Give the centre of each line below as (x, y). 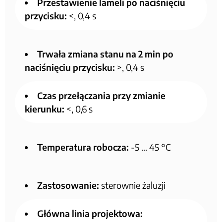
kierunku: (45, 109)
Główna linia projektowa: (90, 214)
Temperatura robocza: (83, 147)
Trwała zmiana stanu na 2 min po (105, 54)
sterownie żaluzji (132, 185)
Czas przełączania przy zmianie (101, 96)
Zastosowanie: (68, 185)
